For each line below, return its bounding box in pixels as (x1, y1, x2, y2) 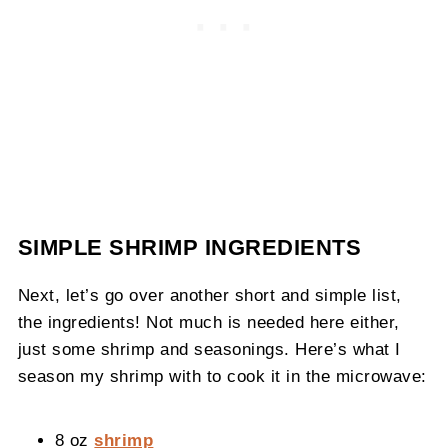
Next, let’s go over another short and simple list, (17, 286, 402, 305)
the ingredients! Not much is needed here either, (17, 313, 400, 332)
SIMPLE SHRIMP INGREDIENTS (17, 235, 362, 261)
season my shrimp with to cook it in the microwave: (17, 367, 427, 386)
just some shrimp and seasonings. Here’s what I (17, 340, 401, 359)
